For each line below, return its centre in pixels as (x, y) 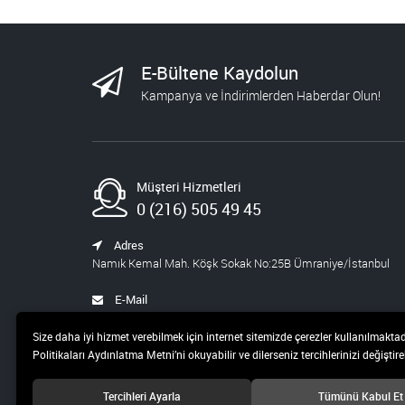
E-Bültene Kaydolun (220, 73)
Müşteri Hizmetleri (189, 187)
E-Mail (130, 299)
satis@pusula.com (141, 317)
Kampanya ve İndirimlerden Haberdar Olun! (261, 95)
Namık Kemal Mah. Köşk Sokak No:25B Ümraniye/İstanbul (241, 263)
